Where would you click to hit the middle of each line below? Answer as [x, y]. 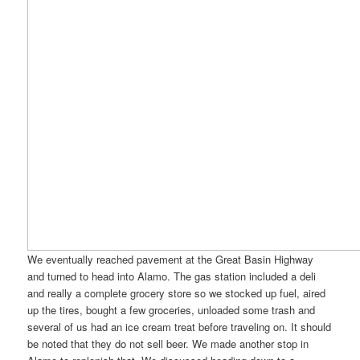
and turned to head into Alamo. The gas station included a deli [172, 276]
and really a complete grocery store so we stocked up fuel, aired [177, 292]
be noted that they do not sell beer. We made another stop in [168, 343]
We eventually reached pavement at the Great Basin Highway [171, 259]
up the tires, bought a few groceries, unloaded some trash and [172, 309]
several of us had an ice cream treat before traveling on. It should [180, 326]
